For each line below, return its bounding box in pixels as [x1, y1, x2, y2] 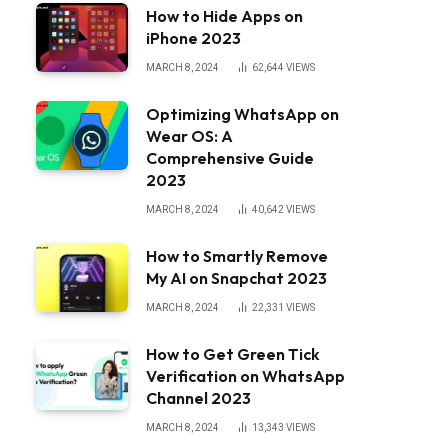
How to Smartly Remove [146, 246, 328, 266]
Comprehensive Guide [146, 148, 314, 168]
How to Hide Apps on [146, 6, 303, 26]
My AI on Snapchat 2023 [146, 268, 327, 288]
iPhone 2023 [146, 28, 241, 48]
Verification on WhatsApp [146, 366, 345, 386]
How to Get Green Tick [146, 344, 320, 364]
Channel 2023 [146, 388, 251, 408]
